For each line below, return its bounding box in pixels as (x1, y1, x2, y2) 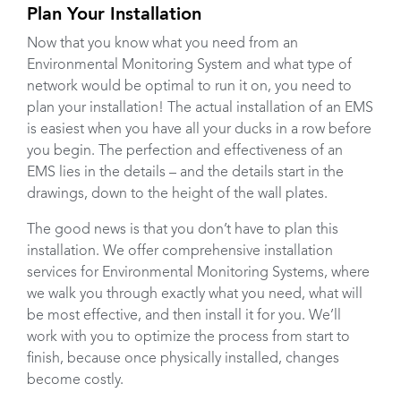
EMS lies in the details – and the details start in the (27, 166, 344, 181)
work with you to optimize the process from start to (27, 330, 350, 346)
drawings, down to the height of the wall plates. (27, 187, 328, 202)
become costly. (27, 373, 124, 388)
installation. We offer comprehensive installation (27, 244, 333, 260)
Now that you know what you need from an (27, 37, 298, 52)
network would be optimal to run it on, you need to (27, 80, 352, 95)
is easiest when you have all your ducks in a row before (27, 123, 371, 138)
